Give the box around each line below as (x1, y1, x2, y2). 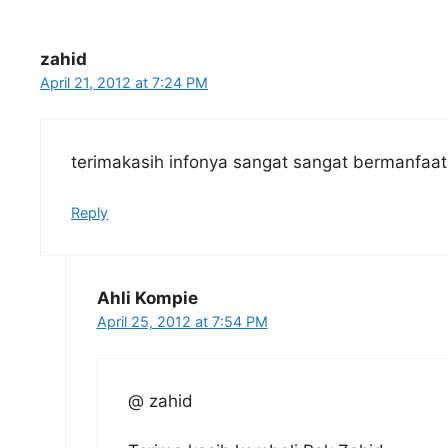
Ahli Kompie (96, 288, 198, 309)
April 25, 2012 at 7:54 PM (96, 313, 268, 331)
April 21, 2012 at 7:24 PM (40, 74, 208, 92)
